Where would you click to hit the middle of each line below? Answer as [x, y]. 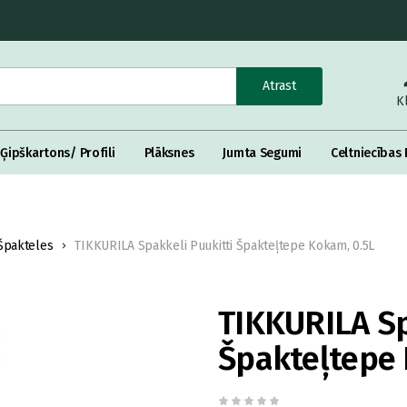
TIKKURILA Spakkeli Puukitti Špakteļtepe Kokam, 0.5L [225, 246]
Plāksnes [169, 153]
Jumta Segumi [263, 153]
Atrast [279, 85]
